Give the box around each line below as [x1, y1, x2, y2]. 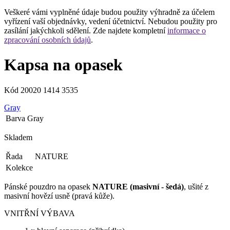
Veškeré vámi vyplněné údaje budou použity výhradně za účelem [4, 8, 215, 16]
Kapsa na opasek [4, 55, 123, 74]
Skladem [4, 132, 32, 142]
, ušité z [184, 182, 208, 191]
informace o [167, 26, 206, 35]
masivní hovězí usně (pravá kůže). [4, 191, 114, 200]
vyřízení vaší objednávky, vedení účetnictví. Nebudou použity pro [4, 17, 217, 26]
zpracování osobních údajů [4, 35, 91, 44]
